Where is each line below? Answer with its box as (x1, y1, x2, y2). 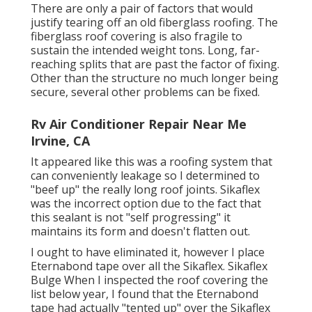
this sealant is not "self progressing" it (31, 209, 231, 225)
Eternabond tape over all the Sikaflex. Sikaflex (31, 258, 267, 274)
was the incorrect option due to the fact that (31, 195, 261, 211)
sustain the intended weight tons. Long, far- (31, 42, 260, 58)
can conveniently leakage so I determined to (31, 167, 260, 183)
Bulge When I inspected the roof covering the (31, 272, 268, 288)
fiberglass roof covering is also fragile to (31, 28, 242, 44)
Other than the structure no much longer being (31, 70, 279, 86)
